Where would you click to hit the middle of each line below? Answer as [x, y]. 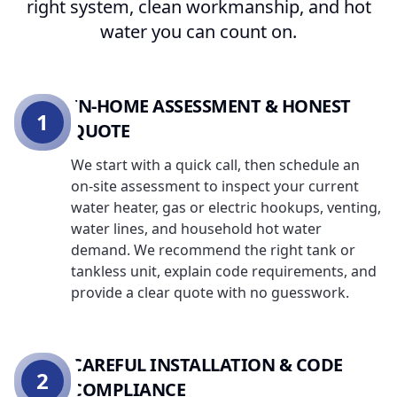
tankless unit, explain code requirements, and [224, 271]
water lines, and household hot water [196, 229]
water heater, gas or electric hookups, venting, [226, 207]
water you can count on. [198, 31]
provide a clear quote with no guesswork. [210, 292]
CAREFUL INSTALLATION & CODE [207, 365]
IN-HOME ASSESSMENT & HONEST [211, 106]
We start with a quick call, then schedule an [215, 165]
